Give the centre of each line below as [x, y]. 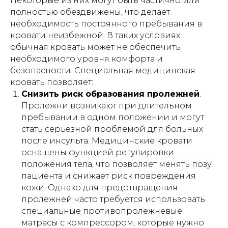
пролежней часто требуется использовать [113, 199]
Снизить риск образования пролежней [110, 94]
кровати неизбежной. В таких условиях [95, 35]
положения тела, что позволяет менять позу [117, 164]
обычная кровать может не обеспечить [95, 47]
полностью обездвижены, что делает [90, 12]
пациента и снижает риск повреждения [109, 176]
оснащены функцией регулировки [98, 152]
